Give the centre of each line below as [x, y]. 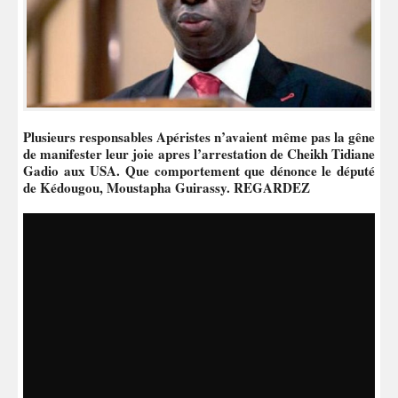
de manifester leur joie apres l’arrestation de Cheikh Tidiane [199, 153]
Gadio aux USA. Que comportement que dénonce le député [199, 170]
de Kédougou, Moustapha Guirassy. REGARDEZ [167, 187]
